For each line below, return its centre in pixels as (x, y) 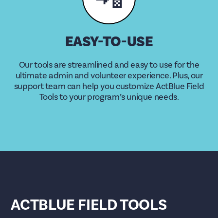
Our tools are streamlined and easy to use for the (109, 65)
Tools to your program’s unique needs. (109, 97)
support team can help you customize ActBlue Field (109, 86)
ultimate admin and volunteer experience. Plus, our (109, 76)
